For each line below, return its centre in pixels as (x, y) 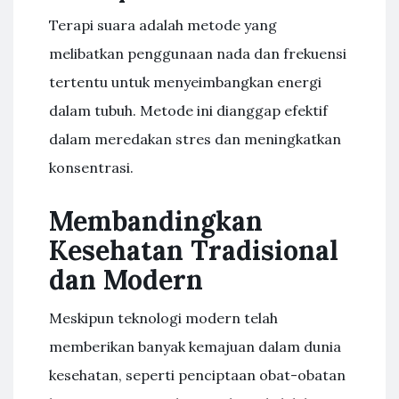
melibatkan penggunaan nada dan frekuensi (198, 53)
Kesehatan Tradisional (194, 250)
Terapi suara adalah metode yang (163, 25)
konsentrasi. (91, 167)
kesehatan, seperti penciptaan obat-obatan (197, 375)
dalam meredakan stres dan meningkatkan (195, 139)
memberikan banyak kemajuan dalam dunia (195, 346)
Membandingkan (156, 221)
